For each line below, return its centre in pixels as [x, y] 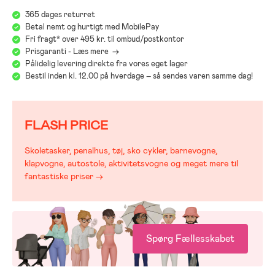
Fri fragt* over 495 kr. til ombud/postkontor [105, 39]
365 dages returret [60, 14]
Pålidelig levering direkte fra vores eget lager [107, 63]
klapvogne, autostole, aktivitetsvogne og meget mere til [131, 163]
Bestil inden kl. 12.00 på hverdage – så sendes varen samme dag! [139, 76]
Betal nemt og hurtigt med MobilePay [92, 26]
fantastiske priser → [64, 176]
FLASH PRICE [66, 125]
